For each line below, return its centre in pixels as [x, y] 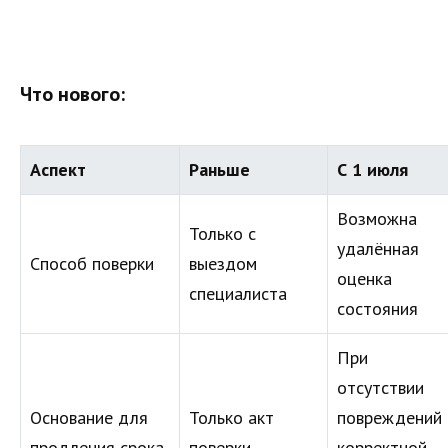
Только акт [231, 417]
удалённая [378, 248]
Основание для [89, 417]
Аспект [58, 169]
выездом [223, 263]
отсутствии [380, 387]
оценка [364, 278]
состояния [377, 308]
